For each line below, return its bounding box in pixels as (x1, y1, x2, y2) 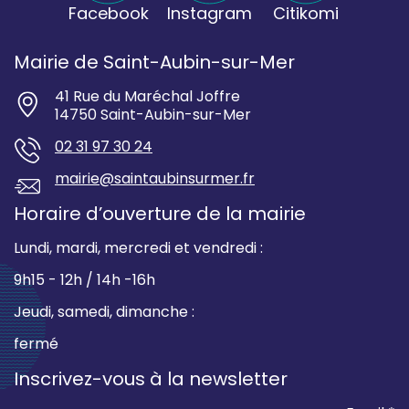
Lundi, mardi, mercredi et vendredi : (14, 237, 263, 259)
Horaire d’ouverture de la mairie (14, 201, 306, 227)
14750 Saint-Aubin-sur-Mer (55, 104, 251, 126)
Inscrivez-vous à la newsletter (14, 366, 288, 393)
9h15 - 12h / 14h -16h (14, 269, 155, 291)
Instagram (166, 2, 252, 26)
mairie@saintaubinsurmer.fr (55, 168, 255, 190)
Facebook (68, 2, 149, 26)
